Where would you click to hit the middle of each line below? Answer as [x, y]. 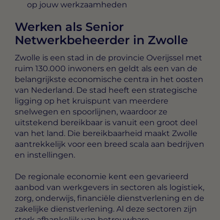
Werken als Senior [69, 27]
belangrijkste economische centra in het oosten [109, 79]
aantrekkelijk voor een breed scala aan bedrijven [110, 144]
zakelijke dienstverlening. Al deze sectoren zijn [106, 209]
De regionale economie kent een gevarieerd [102, 176]
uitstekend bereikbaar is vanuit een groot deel [106, 122]
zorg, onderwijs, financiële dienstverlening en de [110, 198]
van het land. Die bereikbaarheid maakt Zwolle [106, 133]
